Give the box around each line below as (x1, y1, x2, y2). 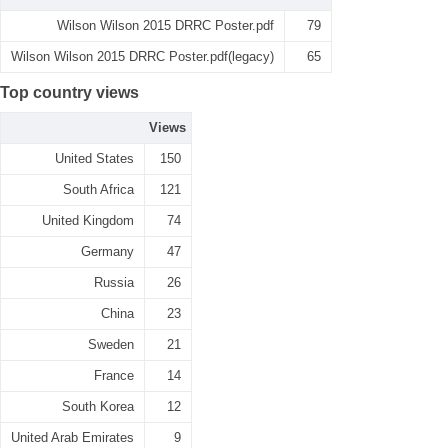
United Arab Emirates (11, 430, 134, 445)
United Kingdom (42, 213, 134, 228)
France (94, 368, 134, 383)
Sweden (88, 337, 134, 352)
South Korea (62, 399, 134, 414)
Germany (81, 244, 134, 259)
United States (55, 151, 134, 166)
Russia (94, 275, 134, 290)
